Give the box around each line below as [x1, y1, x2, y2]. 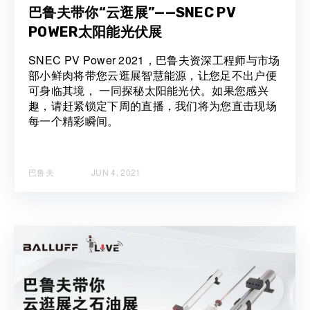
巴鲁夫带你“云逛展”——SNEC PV [28, 4, 237, 21]
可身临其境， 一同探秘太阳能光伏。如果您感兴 [28, 82, 269, 99]
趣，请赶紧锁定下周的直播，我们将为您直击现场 [28, 98, 277, 114]
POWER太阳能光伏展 [28, 24, 163, 41]
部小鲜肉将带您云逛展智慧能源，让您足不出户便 [28, 67, 277, 84]
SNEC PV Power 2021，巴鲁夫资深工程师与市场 [28, 52, 280, 69]
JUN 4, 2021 [91, 165, 141, 178]
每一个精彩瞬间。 [28, 113, 119, 129]
